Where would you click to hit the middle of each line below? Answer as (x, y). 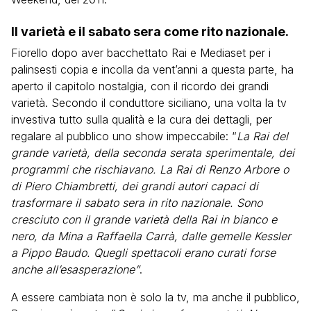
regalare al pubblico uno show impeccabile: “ (124, 136)
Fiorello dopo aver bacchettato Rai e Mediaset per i (141, 53)
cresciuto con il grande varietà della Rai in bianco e (144, 219)
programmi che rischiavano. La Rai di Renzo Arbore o (150, 169)
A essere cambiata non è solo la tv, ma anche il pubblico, (155, 297)
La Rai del (262, 136)
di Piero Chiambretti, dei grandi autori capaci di (135, 186)
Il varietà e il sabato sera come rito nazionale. (150, 32)
